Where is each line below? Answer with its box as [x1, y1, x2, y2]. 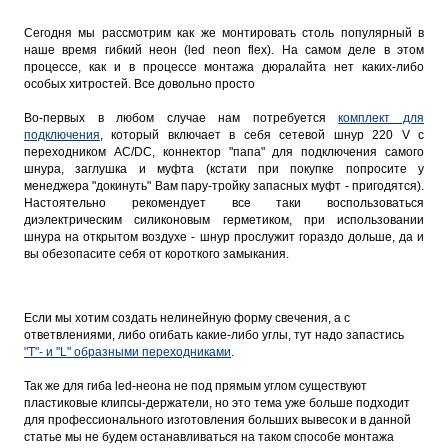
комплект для [338, 111, 425, 125]
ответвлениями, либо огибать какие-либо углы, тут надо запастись [24, 328, 404, 342]
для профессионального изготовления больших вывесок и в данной [24, 413, 411, 427]
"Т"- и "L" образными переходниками [24, 345, 231, 359]
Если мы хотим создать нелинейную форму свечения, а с [24, 311, 350, 325]
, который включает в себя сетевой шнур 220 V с [100, 128, 424, 142]
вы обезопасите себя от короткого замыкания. [24, 247, 289, 261]
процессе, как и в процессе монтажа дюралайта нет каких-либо [24, 60, 424, 74]
